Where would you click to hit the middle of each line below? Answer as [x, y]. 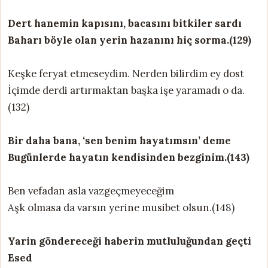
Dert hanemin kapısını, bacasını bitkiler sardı [125, 23]
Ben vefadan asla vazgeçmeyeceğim [91, 191]
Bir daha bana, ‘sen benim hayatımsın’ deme [119, 140]
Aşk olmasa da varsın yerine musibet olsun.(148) [121, 207]
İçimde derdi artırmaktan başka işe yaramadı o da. [126, 90]
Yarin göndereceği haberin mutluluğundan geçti [130, 241]
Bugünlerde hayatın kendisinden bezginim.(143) [129, 157]
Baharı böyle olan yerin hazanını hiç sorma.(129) [130, 40]
